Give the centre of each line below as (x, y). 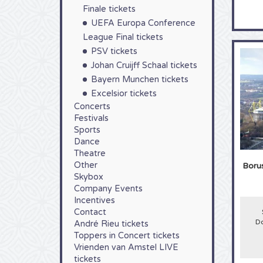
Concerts (92, 107)
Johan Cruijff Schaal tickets (144, 65)
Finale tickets (109, 9)
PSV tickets (114, 51)
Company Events (108, 189)
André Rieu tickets (111, 224)
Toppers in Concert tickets (127, 236)
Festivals (91, 118)
